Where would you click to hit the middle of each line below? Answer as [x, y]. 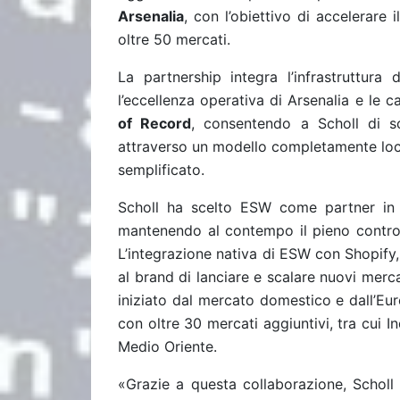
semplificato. [161, 170]
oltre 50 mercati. [174, 39]
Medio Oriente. [167, 346]
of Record [155, 123]
